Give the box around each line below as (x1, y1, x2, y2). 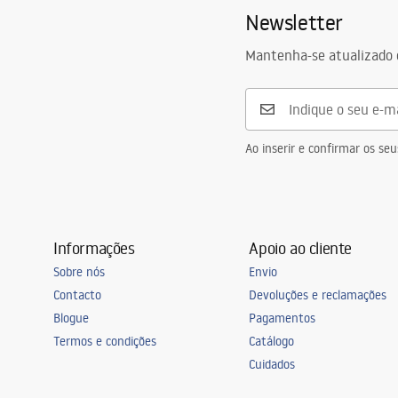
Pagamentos (249, 310, 316, 326)
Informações (53, 237, 135, 259)
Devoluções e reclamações (249, 287, 387, 303)
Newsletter (245, 8, 343, 36)
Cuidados (249, 356, 296, 372)
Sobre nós (53, 264, 105, 280)
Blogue (53, 310, 89, 326)
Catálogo (249, 333, 295, 349)
